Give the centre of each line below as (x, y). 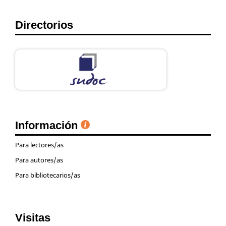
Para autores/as (39, 160)
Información (48, 125)
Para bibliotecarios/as (48, 175)
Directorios (44, 25)
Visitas (33, 217)
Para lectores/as (39, 145)
